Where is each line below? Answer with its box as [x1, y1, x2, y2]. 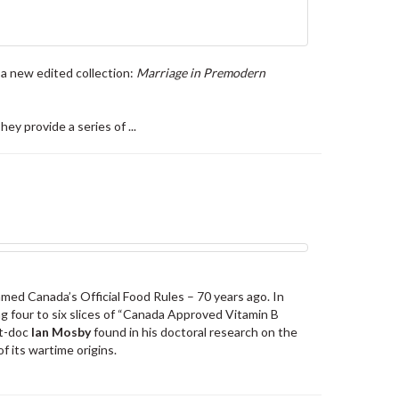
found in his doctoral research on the [91, 323, 297, 339]
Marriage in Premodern [136, 65, 265, 81]
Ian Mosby [31, 323, 91, 339]
